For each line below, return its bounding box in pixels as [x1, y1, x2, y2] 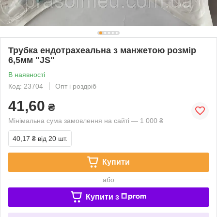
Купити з [85, 192, 119, 201]
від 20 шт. [38, 134, 67, 142]
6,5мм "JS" [8, 55, 55, 65]
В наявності [8, 70, 45, 78]
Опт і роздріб [55, 82, 96, 90]
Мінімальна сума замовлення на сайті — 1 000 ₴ [8, 116, 163, 124]
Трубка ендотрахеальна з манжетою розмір [8, 45, 196, 55]
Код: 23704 [8, 82, 43, 90]
